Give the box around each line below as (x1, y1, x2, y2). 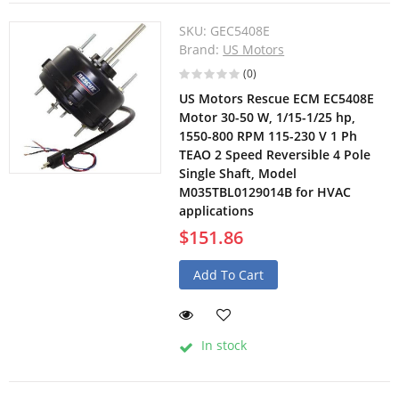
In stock (198, 337, 248, 354)
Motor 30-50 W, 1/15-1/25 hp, (179, 109, 356, 126)
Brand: (179, 41, 224, 59)
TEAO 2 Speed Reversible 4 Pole (179, 146, 371, 164)
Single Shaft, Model (179, 165, 297, 183)
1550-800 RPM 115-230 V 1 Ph (179, 127, 358, 145)
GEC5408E (210, 22, 271, 40)
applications (179, 202, 255, 220)
